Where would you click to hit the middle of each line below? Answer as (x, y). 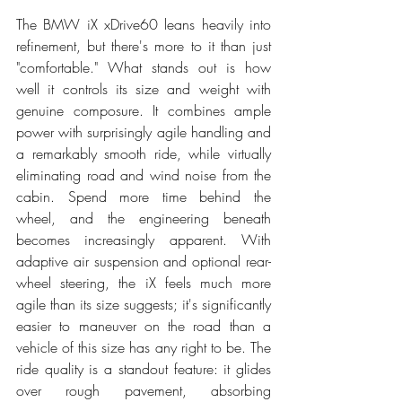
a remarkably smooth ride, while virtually (144, 154)
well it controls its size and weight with (144, 89)
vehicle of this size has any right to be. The (144, 348)
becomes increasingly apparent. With (144, 240)
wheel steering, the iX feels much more (144, 283)
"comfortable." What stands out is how (144, 68)
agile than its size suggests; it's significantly (144, 305)
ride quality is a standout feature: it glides (144, 369)
